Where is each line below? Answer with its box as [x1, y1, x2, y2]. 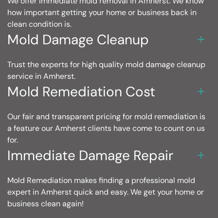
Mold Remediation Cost [7, 83, 155, 101]
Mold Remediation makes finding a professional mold [7, 175, 195, 186]
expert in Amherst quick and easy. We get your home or [7, 187, 204, 198]
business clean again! [7, 199, 84, 209]
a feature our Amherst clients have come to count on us [7, 123, 205, 134]
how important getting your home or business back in [7, 7, 197, 18]
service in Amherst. [7, 71, 75, 82]
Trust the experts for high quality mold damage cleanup [7, 59, 205, 70]
